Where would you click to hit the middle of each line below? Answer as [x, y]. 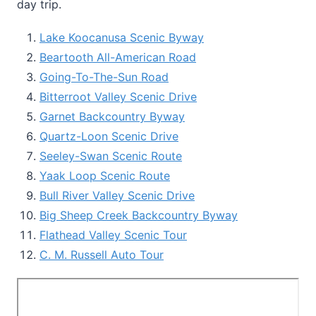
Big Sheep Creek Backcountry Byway [139, 215]
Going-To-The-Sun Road [104, 77]
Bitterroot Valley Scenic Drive [118, 96]
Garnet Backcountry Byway [112, 116]
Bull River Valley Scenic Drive [117, 195]
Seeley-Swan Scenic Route [111, 156]
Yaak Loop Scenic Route [105, 175]
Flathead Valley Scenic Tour [113, 235]
